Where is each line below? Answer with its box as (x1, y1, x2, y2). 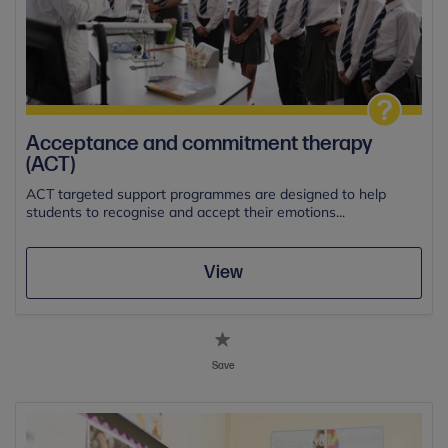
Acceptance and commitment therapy (26, 131, 372, 157)
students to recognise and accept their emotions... (26, 203, 345, 222)
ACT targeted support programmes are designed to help (26, 185, 386, 204)
